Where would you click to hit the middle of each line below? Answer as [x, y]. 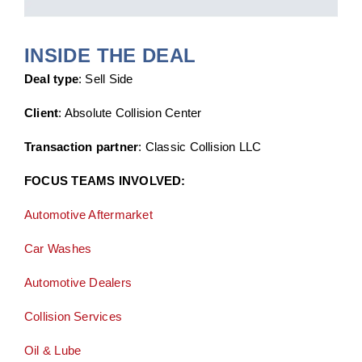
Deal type [51, 79]
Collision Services [73, 317]
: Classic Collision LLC [200, 147]
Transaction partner [81, 147]
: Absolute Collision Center [130, 113]
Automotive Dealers [78, 283]
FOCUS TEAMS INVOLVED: [105, 181]
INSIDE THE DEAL [110, 56]
